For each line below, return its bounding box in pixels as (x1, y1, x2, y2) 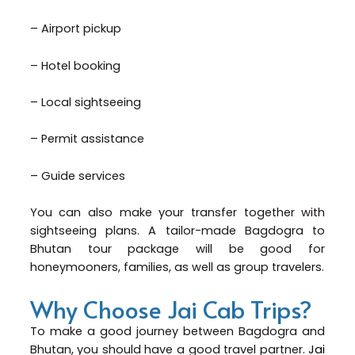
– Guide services (29, 167, 128, 184)
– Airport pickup (29, 21, 124, 37)
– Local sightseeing (29, 94, 144, 110)
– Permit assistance (29, 131, 147, 147)
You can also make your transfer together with (29, 204, 326, 220)
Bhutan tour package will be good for (29, 240, 326, 257)
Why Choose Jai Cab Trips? (29, 292, 312, 326)
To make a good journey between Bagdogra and (29, 323, 326, 340)
